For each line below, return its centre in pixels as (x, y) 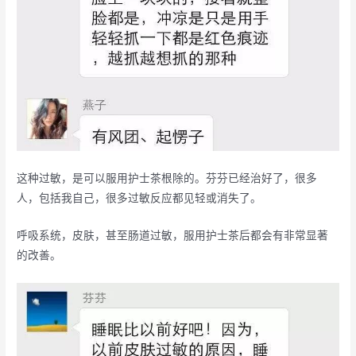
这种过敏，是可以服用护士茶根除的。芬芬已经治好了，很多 (167, 178)
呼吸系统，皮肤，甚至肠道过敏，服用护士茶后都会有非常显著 (173, 236)
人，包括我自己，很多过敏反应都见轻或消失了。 (139, 198)
